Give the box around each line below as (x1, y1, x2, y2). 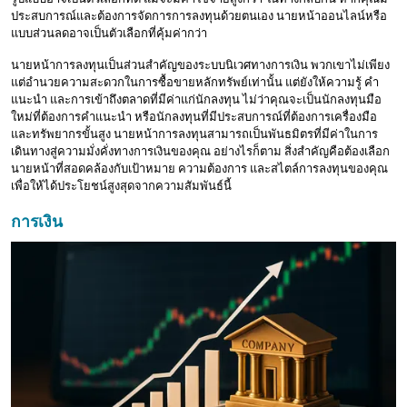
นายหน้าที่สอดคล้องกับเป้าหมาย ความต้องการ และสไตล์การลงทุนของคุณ (11, 161, 388, 177)
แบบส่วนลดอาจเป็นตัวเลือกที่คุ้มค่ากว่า (11, 25, 207, 42)
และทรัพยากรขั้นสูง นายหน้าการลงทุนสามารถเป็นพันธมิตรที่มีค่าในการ (11, 126, 378, 143)
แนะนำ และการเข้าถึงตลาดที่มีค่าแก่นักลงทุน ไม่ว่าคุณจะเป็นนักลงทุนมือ (11, 92, 382, 108)
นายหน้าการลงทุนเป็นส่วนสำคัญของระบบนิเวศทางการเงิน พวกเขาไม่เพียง (11, 57, 390, 74)
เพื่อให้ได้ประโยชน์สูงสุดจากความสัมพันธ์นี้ (11, 178, 232, 194)
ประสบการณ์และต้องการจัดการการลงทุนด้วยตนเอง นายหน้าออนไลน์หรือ (11, 8, 387, 25)
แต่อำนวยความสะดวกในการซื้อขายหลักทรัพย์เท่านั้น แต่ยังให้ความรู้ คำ (11, 74, 379, 91)
